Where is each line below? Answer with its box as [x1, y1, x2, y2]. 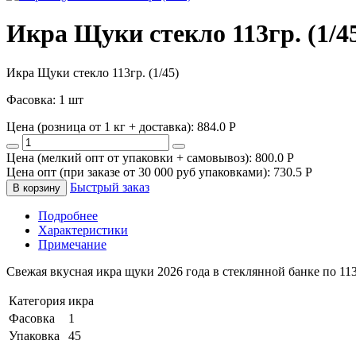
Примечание [38, 237, 106, 251]
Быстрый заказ [70, 180, 149, 194]
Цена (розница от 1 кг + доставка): [6, 119, 194, 133]
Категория [9, 293, 65, 308]
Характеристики [38, 222, 128, 237]
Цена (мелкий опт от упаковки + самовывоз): [6, 150, 252, 164]
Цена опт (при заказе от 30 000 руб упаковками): [6, 164, 270, 179]
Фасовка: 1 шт [6, 92, 83, 106]
